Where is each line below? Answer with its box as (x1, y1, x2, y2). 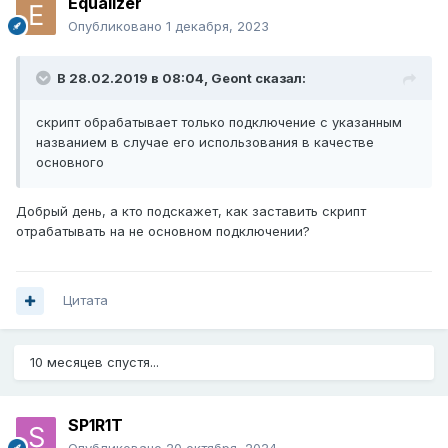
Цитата (63, 292, 108, 309)
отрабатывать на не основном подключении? (16, 223, 310, 240)
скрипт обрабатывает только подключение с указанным (36, 114, 402, 131)
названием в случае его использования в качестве (36, 134, 374, 151)
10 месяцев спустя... (30, 354, 159, 371)
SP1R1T (68, 415, 123, 436)
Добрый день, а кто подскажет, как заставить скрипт (16, 203, 366, 220)
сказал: (252, 70, 306, 87)
